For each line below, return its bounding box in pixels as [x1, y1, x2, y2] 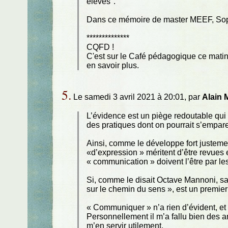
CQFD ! [87, 43, 115, 52]
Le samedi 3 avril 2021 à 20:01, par [71, 93, 202, 102]
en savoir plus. [87, 61, 139, 70]
